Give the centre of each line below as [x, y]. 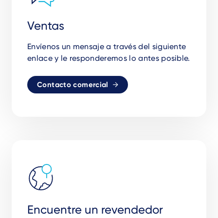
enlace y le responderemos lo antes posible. [109, 58]
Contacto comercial [73, 84]
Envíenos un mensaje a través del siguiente [107, 46]
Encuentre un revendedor [95, 209]
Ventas [46, 26]
